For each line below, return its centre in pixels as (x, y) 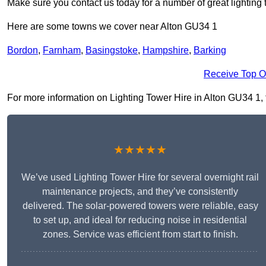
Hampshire (166, 50)
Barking (210, 50)
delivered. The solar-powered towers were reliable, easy (140, 206)
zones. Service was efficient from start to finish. (140, 235)
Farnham (62, 50)
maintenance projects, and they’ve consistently (140, 192)
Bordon (23, 50)
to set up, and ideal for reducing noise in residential (140, 220)
